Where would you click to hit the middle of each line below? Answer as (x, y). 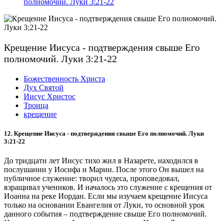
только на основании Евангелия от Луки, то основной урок (104, 205)
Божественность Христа (64, 79)
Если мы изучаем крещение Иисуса (148, 196)
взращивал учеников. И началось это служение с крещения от (108, 187)
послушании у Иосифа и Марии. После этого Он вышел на (104, 170)
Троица (36, 105)
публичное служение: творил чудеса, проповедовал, (92, 179)
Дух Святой (44, 88)
